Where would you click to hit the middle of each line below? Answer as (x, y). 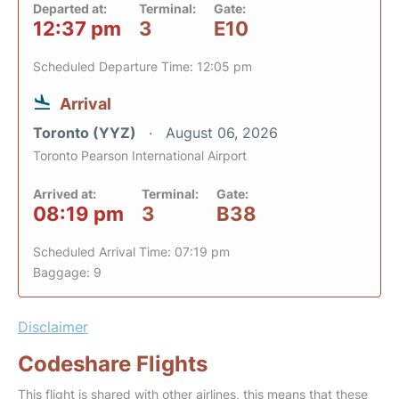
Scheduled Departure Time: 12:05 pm (142, 66)
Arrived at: (65, 194)
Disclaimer (53, 327)
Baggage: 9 (67, 272)
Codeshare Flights (113, 364)
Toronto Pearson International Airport (140, 155)
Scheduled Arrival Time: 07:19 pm (131, 252)
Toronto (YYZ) (86, 133)
